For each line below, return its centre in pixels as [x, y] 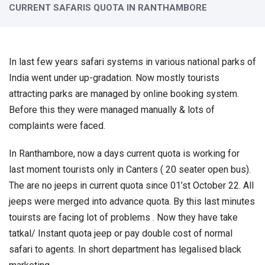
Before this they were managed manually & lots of [112, 109]
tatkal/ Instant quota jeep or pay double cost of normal [121, 233]
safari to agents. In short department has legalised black [125, 249]
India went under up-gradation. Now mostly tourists [114, 77]
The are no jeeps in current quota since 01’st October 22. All [131, 185]
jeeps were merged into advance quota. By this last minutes [132, 201]
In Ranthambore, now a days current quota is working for [124, 153]
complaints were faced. [57, 125]
